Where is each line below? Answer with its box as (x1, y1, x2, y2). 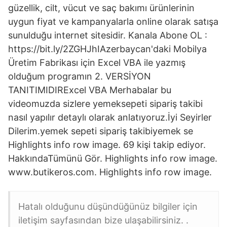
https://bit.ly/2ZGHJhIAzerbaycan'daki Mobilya (8, 44, 207, 54)
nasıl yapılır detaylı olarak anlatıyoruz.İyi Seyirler (8, 112, 212, 123)
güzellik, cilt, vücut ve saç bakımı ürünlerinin (8, 3, 195, 13)
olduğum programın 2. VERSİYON (8, 71, 151, 82)
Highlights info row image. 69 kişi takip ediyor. (8, 139, 206, 150)
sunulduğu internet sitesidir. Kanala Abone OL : (8, 30, 207, 41)
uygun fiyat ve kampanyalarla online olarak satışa (8, 16, 218, 27)
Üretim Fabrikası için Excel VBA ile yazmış (8, 57, 185, 68)
